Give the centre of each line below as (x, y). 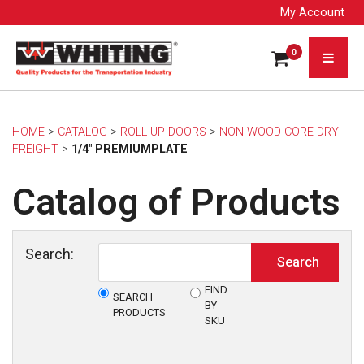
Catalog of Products (176, 201)
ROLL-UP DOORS (163, 132)
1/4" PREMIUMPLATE (130, 149)
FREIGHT (35, 149)
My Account (312, 13)
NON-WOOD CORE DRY (279, 132)
